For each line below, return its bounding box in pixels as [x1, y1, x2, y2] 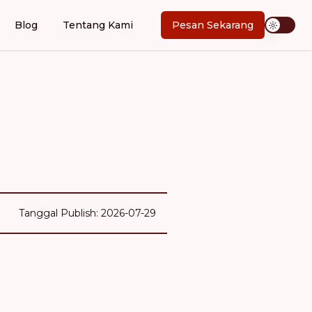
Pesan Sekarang [172, 19, 253, 31]
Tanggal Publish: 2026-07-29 [19, 207, 156, 219]
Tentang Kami [63, 19, 133, 31]
